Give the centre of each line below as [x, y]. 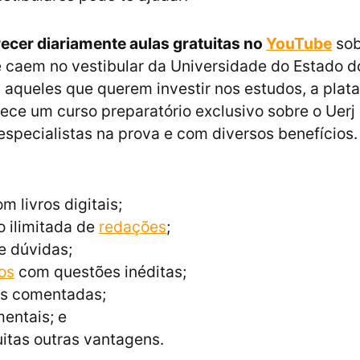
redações [133, 227]
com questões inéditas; [100, 272]
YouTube [299, 44]
